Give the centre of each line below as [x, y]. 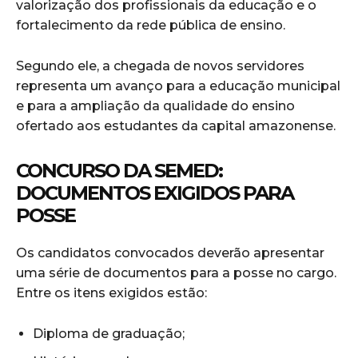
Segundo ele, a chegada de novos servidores [160, 66]
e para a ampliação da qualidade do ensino [155, 106]
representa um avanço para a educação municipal [178, 86]
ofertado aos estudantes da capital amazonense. [176, 126]
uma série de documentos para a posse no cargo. [176, 273]
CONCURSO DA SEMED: [119, 171]
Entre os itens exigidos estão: [111, 293]
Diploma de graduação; [109, 334]
